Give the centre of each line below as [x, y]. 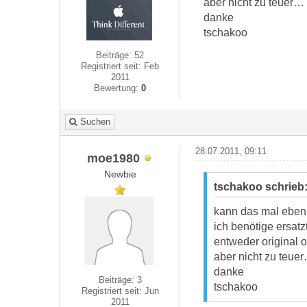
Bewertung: [118, 88]
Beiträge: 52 [120, 55]
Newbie [120, 174]
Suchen [95, 122]
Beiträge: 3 [120, 280]
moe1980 [113, 158]
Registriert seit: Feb [120, 66]
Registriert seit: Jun [120, 291]
